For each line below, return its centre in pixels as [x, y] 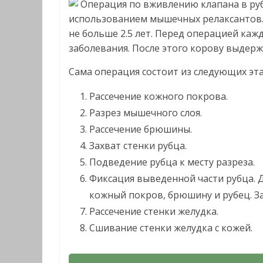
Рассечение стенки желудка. [154, 211]
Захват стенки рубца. [138, 146]
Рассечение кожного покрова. [159, 96]
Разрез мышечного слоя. [146, 113]
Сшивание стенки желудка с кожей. [171, 228]
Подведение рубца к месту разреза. [172, 162]
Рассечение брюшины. [141, 129]
